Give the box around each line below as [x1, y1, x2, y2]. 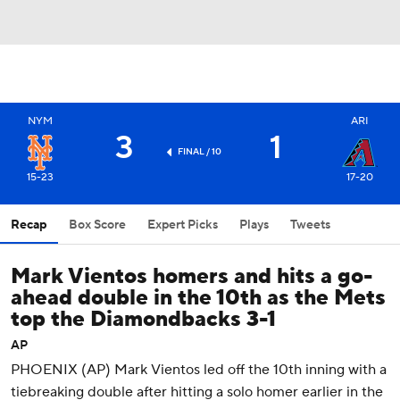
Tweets [290, 217, 330, 233]
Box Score [69, 217, 126, 233]
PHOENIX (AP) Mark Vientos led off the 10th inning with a [11, 361, 387, 379]
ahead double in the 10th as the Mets [11, 284, 386, 312]
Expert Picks [147, 217, 218, 233]
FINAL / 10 [178, 145, 222, 157]
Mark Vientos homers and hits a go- [11, 262, 372, 290]
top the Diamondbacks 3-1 [11, 305, 276, 333]
